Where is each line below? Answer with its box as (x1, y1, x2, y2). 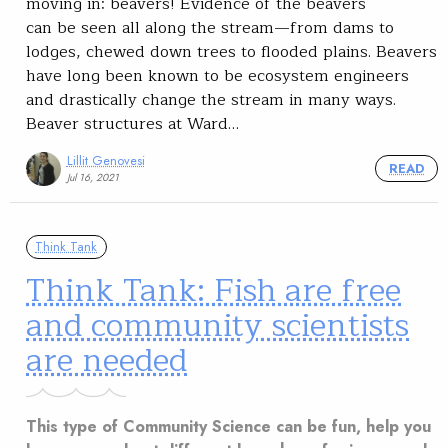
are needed (26, 334, 187, 387)
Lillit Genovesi (66, 151, 145, 171)
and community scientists (26, 299, 409, 352)
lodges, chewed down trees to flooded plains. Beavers (26, 38, 437, 65)
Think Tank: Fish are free (26, 264, 401, 317)
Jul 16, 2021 (66, 170, 119, 186)
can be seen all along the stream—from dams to (26, 14, 394, 41)
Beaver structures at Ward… (26, 110, 239, 137)
